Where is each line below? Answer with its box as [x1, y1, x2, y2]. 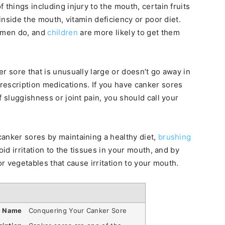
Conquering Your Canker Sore [28, 206, 127, 214]
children [47, 28, 78, 37]
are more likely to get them [77, 28, 180, 37]
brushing [158, 132, 191, 142]
